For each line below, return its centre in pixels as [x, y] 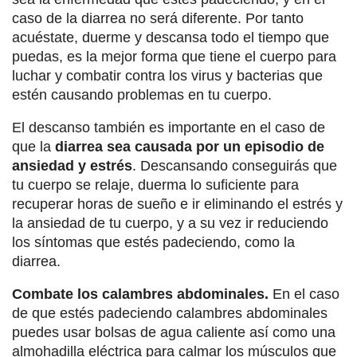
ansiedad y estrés [72, 166]
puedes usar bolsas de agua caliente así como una [174, 333]
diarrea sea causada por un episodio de [190, 147]
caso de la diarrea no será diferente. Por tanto [158, 19]
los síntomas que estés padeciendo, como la [153, 243]
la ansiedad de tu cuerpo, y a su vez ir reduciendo [170, 224]
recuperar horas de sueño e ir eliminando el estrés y [177, 204]
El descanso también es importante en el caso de [169, 128]
